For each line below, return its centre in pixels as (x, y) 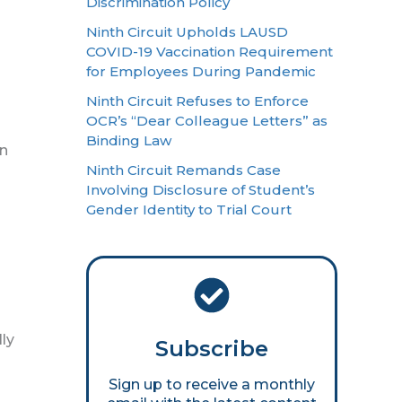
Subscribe (212, 349)
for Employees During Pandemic (201, 71)
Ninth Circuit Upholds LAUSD (187, 31)
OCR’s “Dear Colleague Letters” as (207, 121)
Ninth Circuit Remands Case (184, 170)
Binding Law (129, 140)
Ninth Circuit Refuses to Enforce (197, 101)
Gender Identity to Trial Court (189, 210)
